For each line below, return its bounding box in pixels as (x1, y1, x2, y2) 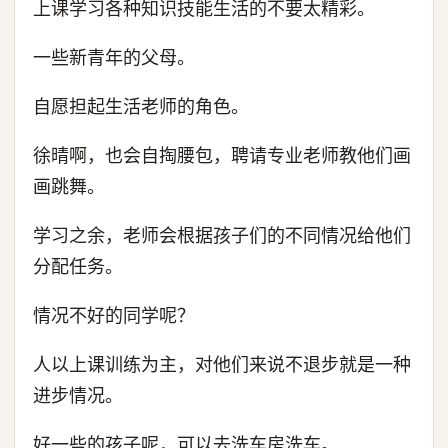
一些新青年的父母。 (33, 47, 195, 68)
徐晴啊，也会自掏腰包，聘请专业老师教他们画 (33, 145, 411, 166)
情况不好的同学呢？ (33, 305, 195, 326)
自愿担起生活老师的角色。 (33, 96, 249, 117)
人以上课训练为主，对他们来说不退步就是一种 (33, 354, 411, 375)
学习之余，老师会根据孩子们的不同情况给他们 (33, 225, 411, 246)
